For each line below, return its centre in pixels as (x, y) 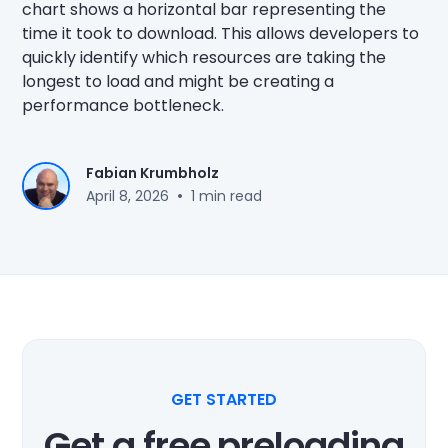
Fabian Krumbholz (153, 173)
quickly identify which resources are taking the (204, 57)
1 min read (227, 195)
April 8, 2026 (128, 195)
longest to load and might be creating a (178, 81)
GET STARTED (224, 399)
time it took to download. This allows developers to (221, 33)
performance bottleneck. (123, 105)
